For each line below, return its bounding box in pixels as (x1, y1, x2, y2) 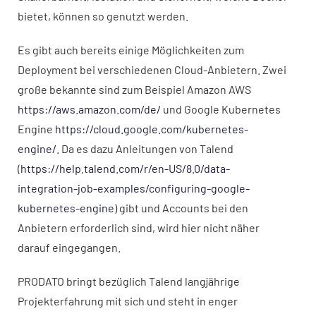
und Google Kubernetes (161, 102, 281, 116)
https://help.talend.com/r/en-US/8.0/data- (20, 162, 230, 175)
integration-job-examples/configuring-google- (18, 181, 250, 195)
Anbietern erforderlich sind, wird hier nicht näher (18, 221, 260, 234)
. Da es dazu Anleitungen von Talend (56, 142, 233, 155)
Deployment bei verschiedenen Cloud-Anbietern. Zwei (18, 63, 286, 76)
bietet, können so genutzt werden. (18, 9, 188, 23)
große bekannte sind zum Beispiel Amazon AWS (18, 83, 251, 96)
